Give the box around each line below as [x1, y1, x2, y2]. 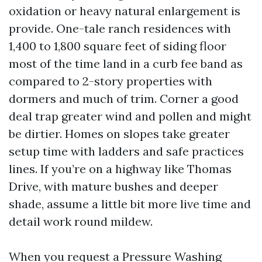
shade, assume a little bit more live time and [9, 196, 251, 211]
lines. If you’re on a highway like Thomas [9, 161, 232, 176]
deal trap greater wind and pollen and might [9, 109, 251, 123]
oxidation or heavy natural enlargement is [9, 4, 240, 18]
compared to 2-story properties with [9, 74, 212, 88]
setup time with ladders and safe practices [9, 144, 244, 158]
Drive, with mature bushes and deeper [9, 179, 218, 194]
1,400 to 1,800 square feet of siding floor [9, 39, 226, 53]
